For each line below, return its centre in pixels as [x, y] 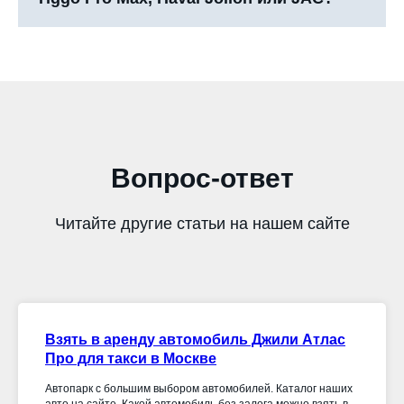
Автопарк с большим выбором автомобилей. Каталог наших [199, 389]
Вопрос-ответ [202, 178]
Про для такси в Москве [131, 358]
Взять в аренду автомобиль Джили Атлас [195, 340]
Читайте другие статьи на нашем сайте [202, 224]
